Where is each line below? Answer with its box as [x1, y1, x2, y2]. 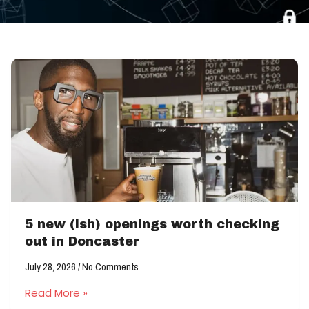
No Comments [80, 259, 139, 274]
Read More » [25, 286, 88, 300]
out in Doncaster [25, 235, 139, 248]
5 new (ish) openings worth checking [25, 217, 279, 231]
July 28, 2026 [25, 259, 78, 274]
